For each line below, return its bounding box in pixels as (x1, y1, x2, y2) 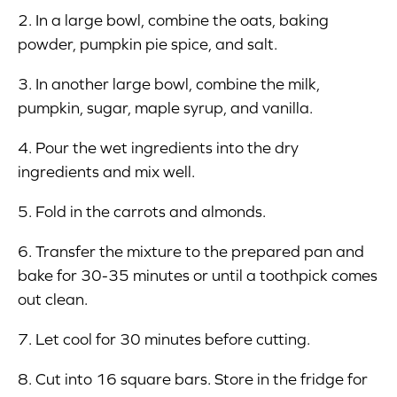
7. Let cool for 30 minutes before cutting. (18, 330, 310, 348)
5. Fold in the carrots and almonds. (18, 202, 266, 221)
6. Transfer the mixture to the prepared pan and (18, 242, 364, 261)
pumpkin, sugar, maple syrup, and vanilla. (18, 98, 313, 117)
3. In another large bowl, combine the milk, (18, 74, 320, 93)
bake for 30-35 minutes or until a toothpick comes (18, 266, 378, 284)
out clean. (18, 290, 88, 308)
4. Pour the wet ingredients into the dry (18, 138, 299, 157)
